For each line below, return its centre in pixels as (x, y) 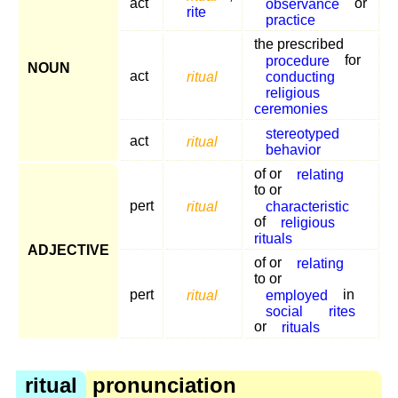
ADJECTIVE (68, 251)
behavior (293, 149)
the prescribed (299, 44)
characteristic (307, 206)
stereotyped (302, 133)
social (284, 311)
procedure (297, 60)
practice (290, 20)
